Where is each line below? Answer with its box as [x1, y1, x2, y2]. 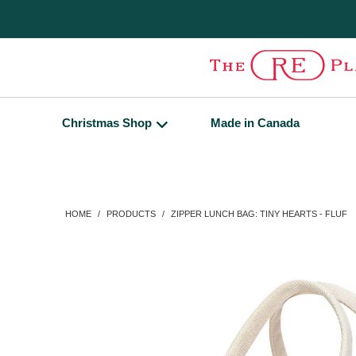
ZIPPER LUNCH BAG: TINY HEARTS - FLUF [171, 209, 347, 219]
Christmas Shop [62, 116, 152, 130]
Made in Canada [211, 116, 300, 130]
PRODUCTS [106, 209, 156, 219]
